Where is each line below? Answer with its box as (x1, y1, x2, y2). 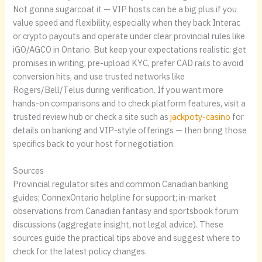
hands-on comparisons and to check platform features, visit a (13, 97, 246, 109)
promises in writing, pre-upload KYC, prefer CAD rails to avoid (13, 57, 244, 68)
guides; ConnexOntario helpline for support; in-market (13, 191, 217, 203)
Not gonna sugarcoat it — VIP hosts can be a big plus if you (13, 3, 237, 15)
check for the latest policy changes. (13, 245, 147, 257)
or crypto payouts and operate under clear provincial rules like (13, 30, 246, 42)
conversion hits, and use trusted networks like (13, 70, 185, 82)
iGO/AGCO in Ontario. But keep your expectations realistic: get (13, 43, 247, 55)
